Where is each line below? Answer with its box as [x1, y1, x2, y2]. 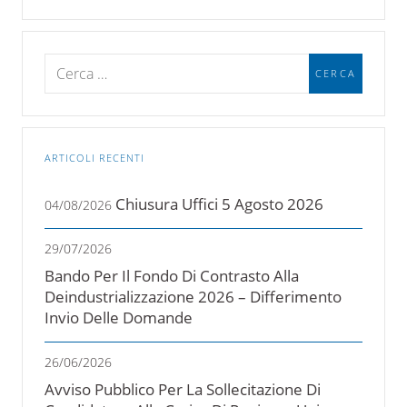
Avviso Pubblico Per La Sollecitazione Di [45, 378, 321, 400]
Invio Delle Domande [45, 306, 193, 328]
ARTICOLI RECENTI [45, 150, 145, 164]
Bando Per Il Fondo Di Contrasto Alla [45, 264, 299, 286]
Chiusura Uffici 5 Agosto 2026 [115, 193, 323, 214]
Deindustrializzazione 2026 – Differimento [45, 285, 342, 307]
